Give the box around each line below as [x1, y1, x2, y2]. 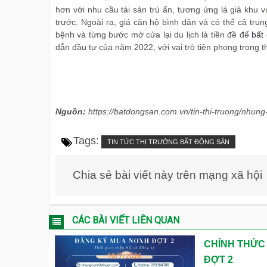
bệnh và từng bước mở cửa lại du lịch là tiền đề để [55, 29, 252, 39]
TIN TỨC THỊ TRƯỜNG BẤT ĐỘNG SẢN [107, 138, 229, 145]
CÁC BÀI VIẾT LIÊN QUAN [72, 214, 179, 226]
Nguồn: [55, 106, 86, 116]
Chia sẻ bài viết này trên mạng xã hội [73, 168, 262, 181]
